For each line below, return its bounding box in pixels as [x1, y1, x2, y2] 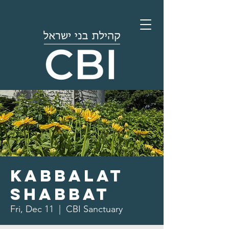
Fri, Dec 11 [10, 203, 54, 215]
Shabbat [10, 184, 110, 204]
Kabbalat [10, 166, 124, 186]
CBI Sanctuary [66, 203, 123, 215]
